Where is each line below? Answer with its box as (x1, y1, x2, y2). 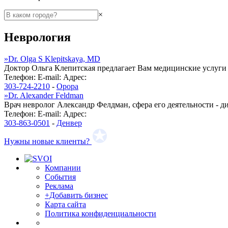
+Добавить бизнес (45, 190, 108, 199)
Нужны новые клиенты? (4, 136, 90, 146)
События (45, 172, 76, 181)
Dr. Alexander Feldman (8, 91, 83, 100)
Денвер (56, 118, 82, 127)
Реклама (45, 181, 73, 190)
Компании (45, 163, 81, 172)
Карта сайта (45, 199, 86, 209)
